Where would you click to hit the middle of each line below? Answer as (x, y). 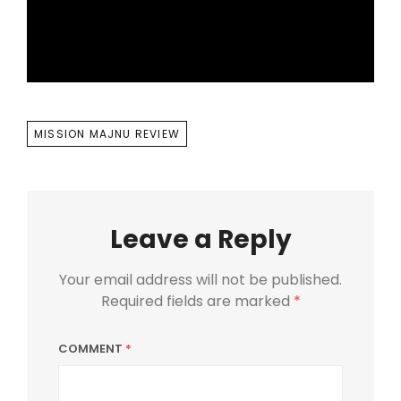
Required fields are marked (197, 301)
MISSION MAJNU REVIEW (107, 133)
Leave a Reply (200, 239)
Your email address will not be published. (200, 279)
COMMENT (92, 348)
